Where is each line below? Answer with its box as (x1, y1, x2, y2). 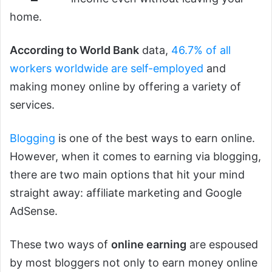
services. (10, 98, 55, 112)
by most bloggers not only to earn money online (10, 256, 257, 270)
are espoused (186, 238, 258, 251)
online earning (111, 238, 186, 251)
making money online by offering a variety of (10, 80, 241, 93)
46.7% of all (171, 44, 231, 57)
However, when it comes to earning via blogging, (10, 150, 261, 163)
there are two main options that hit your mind (10, 168, 245, 182)
